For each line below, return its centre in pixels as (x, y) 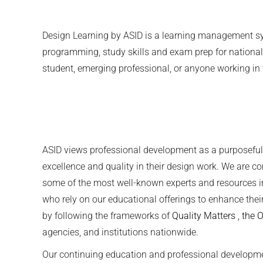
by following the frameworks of (107, 215)
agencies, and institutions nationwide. (120, 232)
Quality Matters (204, 215)
